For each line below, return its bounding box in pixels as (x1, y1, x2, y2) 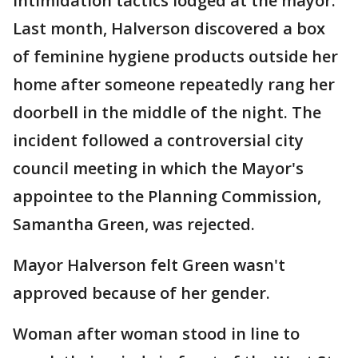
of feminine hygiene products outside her (13, 46, 338, 67)
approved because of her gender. (13, 282, 270, 304)
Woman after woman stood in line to (13, 323, 300, 344)
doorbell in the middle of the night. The (13, 101, 321, 123)
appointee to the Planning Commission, (13, 185, 321, 207)
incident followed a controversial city (13, 129, 304, 151)
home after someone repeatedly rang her (13, 74, 335, 95)
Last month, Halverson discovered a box (13, 18, 325, 39)
